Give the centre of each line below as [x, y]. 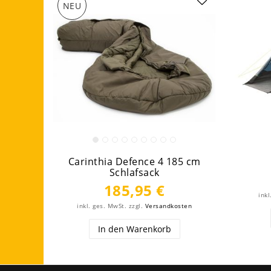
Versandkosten [168, 206]
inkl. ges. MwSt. [102, 206]
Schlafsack [134, 172]
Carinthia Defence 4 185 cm [134, 161]
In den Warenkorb [134, 229]
